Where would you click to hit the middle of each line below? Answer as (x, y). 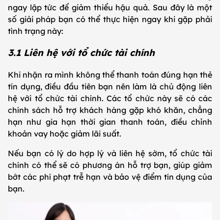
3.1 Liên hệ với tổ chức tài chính (81, 53)
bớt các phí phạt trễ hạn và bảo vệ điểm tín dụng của (110, 177)
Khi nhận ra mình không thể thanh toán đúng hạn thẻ (110, 74)
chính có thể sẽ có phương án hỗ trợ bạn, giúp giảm (110, 165)
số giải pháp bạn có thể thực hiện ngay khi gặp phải (110, 19)
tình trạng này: (36, 31)
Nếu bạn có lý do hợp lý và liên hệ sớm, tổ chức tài (110, 153)
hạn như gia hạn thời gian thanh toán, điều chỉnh (110, 122)
